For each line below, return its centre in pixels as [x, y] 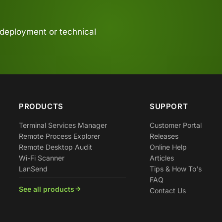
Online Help [168, 147]
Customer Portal [176, 125]
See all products [47, 189]
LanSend [33, 169]
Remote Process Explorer [59, 136]
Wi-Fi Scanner [42, 158]
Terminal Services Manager [63, 125]
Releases [164, 136]
